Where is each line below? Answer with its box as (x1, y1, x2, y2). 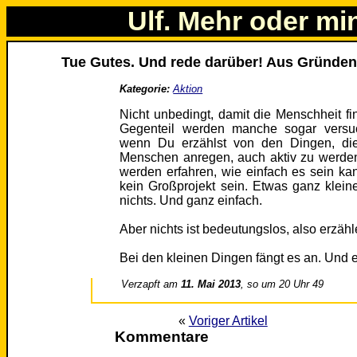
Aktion (173, 83, 203, 96)
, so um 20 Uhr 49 (241, 278, 324, 291)
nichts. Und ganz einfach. (120, 194, 263, 208)
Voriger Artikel (188, 314, 268, 328)
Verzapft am (121, 278, 182, 291)
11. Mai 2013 (181, 278, 241, 291)
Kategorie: (120, 83, 171, 96)
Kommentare (114, 328, 209, 346)
